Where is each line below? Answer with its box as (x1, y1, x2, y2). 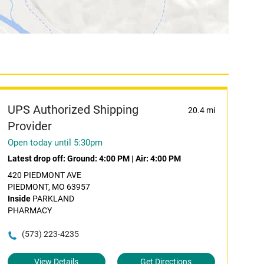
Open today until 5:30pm (7, 137, 103, 148)
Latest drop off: (7, 154, 67, 163)
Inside (7, 194, 31, 203)
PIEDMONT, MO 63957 (7, 182, 90, 192)
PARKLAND (30, 194, 74, 203)
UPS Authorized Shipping (7, 103, 138, 117)
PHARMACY (7, 206, 52, 215)
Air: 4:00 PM (135, 154, 181, 163)
